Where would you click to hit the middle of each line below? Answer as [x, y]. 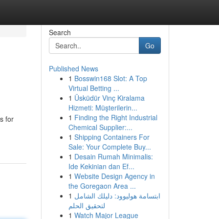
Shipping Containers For [112, 137]
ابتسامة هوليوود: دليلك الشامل [117, 196]
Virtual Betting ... [94, 88]
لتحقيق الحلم [87, 205]
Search [60, 32]
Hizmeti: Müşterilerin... [103, 108]
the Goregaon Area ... [102, 186]
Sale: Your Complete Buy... [109, 147]
